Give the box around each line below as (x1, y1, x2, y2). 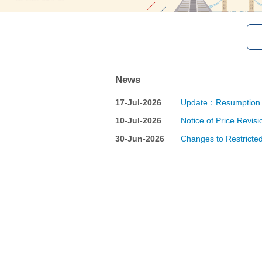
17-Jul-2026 (115, 97, 161, 107)
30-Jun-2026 (115, 133, 164, 143)
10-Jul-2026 (115, 115, 161, 125)
